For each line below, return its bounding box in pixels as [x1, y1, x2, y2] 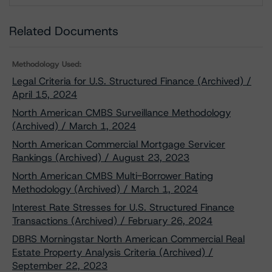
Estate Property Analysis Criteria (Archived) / [12, 246, 213, 259]
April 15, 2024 [12, 88, 77, 101]
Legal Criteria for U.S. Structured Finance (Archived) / [12, 75, 251, 87]
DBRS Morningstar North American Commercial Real [12, 233, 245, 245]
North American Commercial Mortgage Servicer [12, 138, 225, 151]
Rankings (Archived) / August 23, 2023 [12, 151, 189, 164]
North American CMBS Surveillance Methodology [12, 106, 231, 119]
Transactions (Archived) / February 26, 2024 [12, 214, 212, 227]
